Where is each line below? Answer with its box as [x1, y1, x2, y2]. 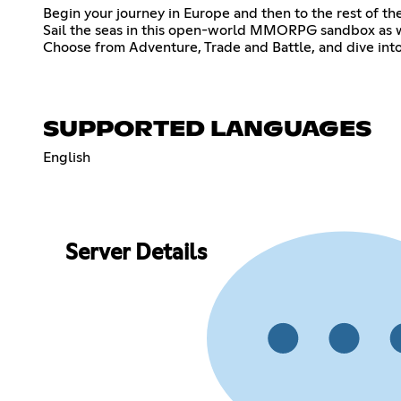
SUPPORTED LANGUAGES [43, 118, 371, 141]
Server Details [64, 243, 207, 265]
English [43, 149, 90, 165]
